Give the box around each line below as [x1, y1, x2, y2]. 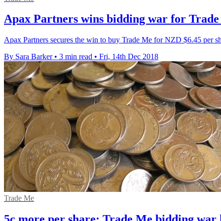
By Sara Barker [4, 52, 52, 61]
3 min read [59, 52, 92, 61]
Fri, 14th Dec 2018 [99, 52, 158, 61]
